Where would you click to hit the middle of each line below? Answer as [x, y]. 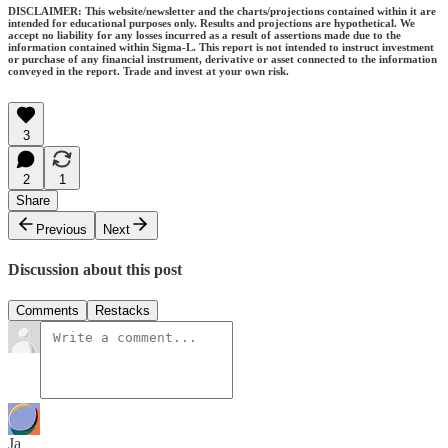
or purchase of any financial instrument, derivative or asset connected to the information [222, 58]
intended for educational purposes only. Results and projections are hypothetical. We [211, 22]
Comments [47, 311]
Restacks [122, 311]
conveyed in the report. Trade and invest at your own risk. [148, 70]
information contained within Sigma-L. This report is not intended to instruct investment [221, 46]
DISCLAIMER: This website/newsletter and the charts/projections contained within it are [222, 10]
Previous [61, 229]
